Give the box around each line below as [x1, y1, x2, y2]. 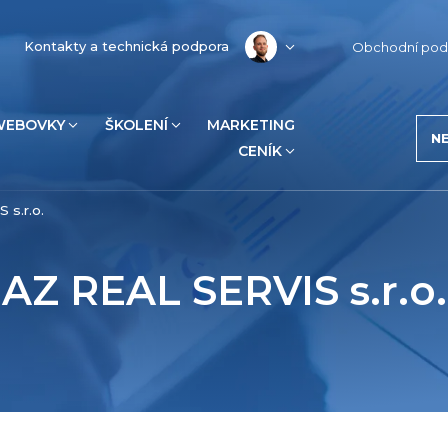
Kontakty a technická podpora [24, 38, 230, 55]
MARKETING [207, 116, 296, 135]
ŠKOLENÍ [104, 116, 168, 135]
